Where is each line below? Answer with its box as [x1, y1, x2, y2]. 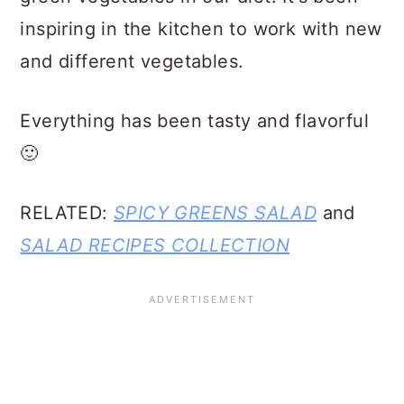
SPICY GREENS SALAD [114, 202, 317, 224]
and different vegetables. [20, 50, 244, 72]
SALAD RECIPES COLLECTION [20, 234, 289, 256]
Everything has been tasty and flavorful [20, 110, 369, 132]
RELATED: [20, 202, 114, 224]
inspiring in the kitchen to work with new [20, 18, 382, 40]
